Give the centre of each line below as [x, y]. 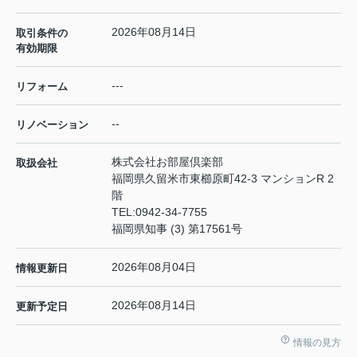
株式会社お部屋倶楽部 [167, 162]
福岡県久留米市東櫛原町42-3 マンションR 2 [223, 179]
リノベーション [52, 125]
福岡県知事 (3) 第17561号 [177, 229]
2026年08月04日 [154, 267]
